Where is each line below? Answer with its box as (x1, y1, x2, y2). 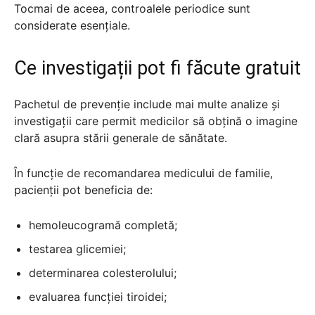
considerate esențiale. (14, 18, 130, 32)
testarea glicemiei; (29, 241, 126, 256)
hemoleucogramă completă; (29, 217, 177, 232)
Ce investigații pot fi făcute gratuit (14, 56, 301, 79)
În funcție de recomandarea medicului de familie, (14, 165, 273, 180)
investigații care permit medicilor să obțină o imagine (14, 113, 297, 128)
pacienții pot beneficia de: (14, 182, 153, 197)
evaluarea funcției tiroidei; (29, 289, 167, 304)
